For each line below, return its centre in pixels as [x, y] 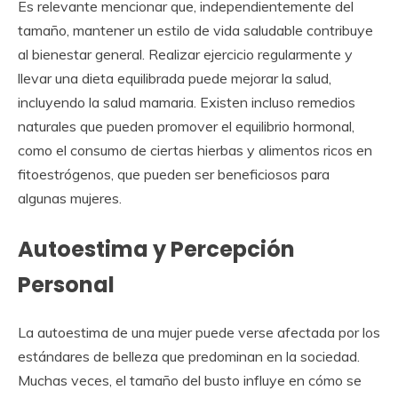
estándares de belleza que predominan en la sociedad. [189, 356]
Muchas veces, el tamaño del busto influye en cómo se [190, 380]
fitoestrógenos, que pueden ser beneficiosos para [174, 174]
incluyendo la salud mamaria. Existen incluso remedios [187, 102]
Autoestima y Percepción [156, 249]
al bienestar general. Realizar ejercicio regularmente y [185, 54]
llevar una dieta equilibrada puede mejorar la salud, [175, 78]
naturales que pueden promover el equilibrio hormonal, [186, 126]
